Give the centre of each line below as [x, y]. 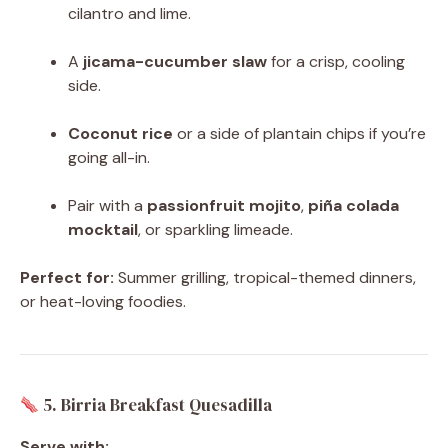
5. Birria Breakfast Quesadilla [156, 405]
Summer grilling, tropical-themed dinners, [265, 278]
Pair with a [107, 206]
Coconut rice [120, 134]
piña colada [353, 206]
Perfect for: [67, 278]
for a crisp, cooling [336, 62]
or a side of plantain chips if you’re [299, 134]
